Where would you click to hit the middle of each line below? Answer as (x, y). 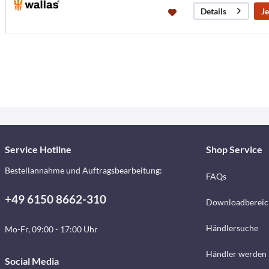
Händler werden (236, 254)
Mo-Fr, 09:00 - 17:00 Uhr (51, 229)
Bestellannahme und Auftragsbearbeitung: (83, 171)
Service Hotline (38, 150)
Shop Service (234, 150)
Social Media (32, 261)
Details (213, 11)
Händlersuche (232, 228)
